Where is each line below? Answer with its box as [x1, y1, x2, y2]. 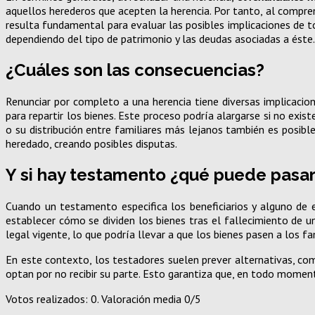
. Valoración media [97, 291, 184, 306]
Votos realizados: [6, 291, 91, 306]
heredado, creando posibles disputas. [6, 136, 177, 151]
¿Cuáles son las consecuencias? [6, 60, 264, 81]
